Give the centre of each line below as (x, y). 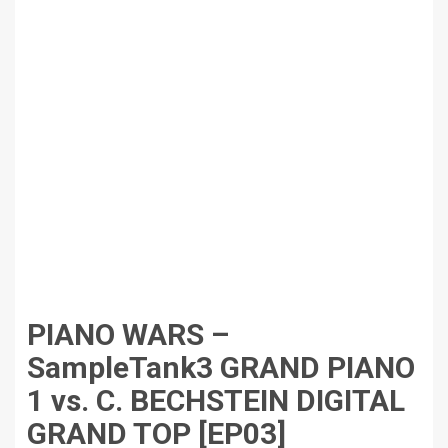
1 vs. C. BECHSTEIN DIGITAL (216, 401)
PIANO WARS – (128, 335)
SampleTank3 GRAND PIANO (221, 368)
